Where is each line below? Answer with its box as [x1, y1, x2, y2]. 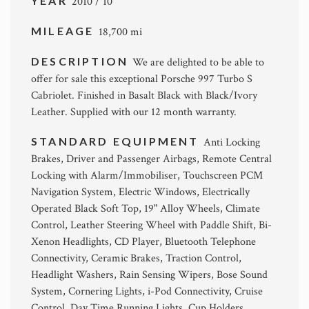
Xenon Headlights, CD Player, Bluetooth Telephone [31, 235, 256, 249]
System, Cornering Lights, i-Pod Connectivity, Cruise [31, 284, 263, 299]
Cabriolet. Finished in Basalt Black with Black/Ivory [31, 88, 257, 103]
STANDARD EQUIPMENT [31, 134, 203, 148]
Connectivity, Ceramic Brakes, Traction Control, [31, 251, 241, 266]
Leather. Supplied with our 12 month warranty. [31, 105, 237, 119]
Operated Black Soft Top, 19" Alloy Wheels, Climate [31, 201, 260, 216]
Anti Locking [203, 135, 260, 150]
